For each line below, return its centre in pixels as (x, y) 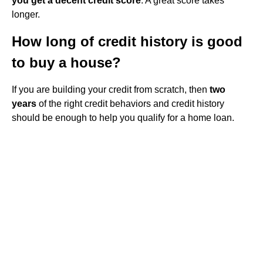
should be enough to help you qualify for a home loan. (123, 118)
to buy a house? (66, 63)
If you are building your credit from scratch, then (111, 90)
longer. (26, 14)
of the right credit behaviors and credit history (130, 104)
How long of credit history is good (127, 41)
